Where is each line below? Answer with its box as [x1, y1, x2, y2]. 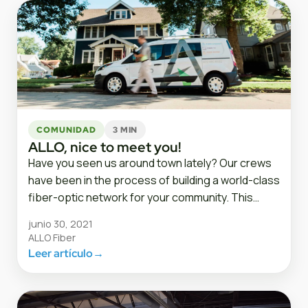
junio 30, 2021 [28, 217, 93, 231]
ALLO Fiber [28, 231, 76, 245]
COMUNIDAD [36, 124, 96, 135]
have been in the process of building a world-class [28, 173, 280, 188]
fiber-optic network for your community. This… [28, 190, 259, 206]
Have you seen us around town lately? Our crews [28, 155, 272, 171]
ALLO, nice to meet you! [28, 138, 181, 157]
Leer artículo [28, 246, 93, 261]
